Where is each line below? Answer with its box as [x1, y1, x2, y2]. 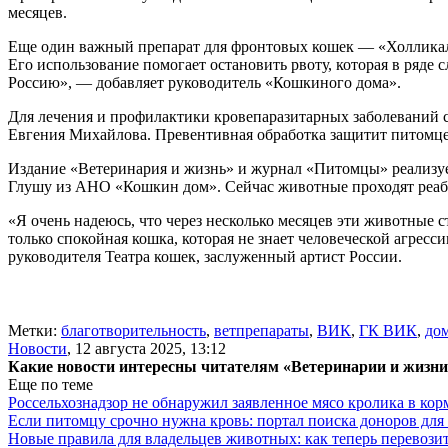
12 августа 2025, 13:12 [75, 340, 226, 358]
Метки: [8, 322, 61, 340]
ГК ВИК [359, 322, 417, 340]
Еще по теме [8, 376, 93, 394]
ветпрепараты [214, 322, 309, 340]
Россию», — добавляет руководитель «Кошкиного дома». [8, 74, 401, 92]
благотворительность [61, 322, 206, 340]
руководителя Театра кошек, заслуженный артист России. [8, 248, 402, 266]
